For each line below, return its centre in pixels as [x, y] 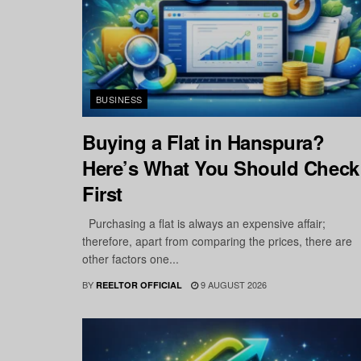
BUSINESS [119, 100]
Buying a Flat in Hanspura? [203, 142]
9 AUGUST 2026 [232, 285]
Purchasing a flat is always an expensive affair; [204, 224]
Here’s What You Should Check [221, 168]
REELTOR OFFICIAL [139, 285]
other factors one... [131, 259]
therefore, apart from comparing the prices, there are [217, 241]
